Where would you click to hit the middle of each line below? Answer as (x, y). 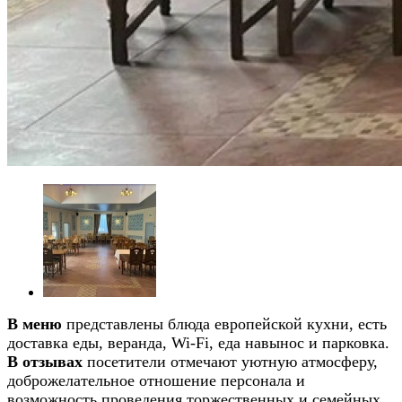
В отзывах (45, 361)
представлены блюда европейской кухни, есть (224, 323)
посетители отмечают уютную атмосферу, (230, 361)
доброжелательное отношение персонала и (156, 380)
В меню (35, 323)
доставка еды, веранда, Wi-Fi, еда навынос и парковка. (198, 342)
